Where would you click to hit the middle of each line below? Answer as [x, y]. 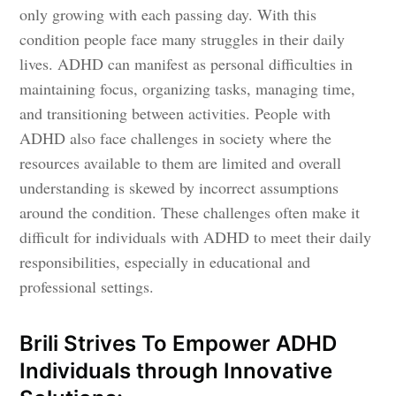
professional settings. [87, 286]
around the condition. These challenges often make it [190, 212]
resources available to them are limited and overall [181, 162]
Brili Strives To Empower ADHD [179, 343]
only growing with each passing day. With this [168, 14]
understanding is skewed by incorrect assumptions [179, 187]
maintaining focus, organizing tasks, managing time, [188, 88]
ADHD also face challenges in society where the [176, 137]
